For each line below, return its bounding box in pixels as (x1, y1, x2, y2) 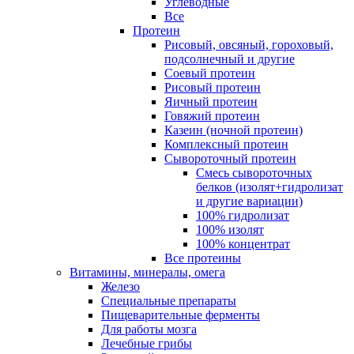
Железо (101, 279, 140, 293)
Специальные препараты (101, 293, 236, 307)
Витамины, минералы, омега (70, 265, 225, 279)
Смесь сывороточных (196, 165, 312, 179)
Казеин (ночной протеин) (164, 122, 303, 137)
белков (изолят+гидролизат (196, 179, 343, 194)
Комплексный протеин (164, 137, 288, 151)
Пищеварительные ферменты (101, 307, 260, 322)
